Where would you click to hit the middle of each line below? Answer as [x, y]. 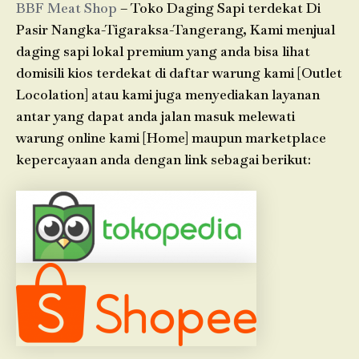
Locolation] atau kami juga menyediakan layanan [168, 94]
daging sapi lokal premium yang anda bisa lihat [163, 51]
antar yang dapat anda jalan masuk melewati [155, 116]
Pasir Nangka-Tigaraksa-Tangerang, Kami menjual [175, 29]
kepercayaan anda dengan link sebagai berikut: [163, 159]
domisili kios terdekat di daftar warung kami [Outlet [179, 73]
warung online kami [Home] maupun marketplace [171, 137]
